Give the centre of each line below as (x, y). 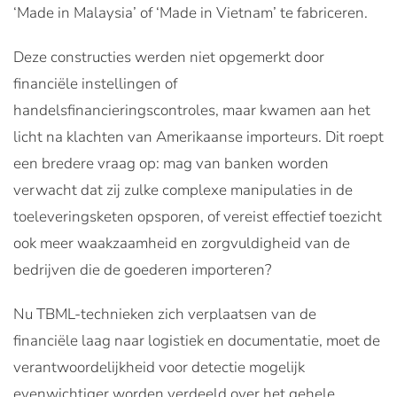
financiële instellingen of (95, 83)
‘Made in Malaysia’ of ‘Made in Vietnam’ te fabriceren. (191, 12)
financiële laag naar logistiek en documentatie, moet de (197, 340)
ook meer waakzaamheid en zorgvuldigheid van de (182, 243)
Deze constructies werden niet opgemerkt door (169, 57)
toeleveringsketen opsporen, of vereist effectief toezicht (198, 216)
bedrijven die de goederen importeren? (142, 269)
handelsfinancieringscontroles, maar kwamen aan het (192, 110)
